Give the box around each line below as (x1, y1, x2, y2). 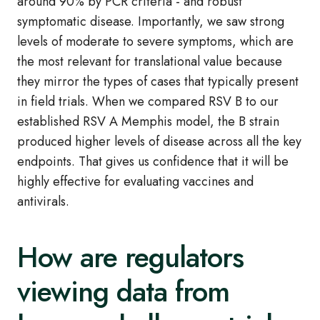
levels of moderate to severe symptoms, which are (17, 32, 294, 51)
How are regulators (17, 236, 244, 279)
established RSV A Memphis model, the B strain (17, 112, 279, 131)
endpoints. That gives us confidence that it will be (17, 152, 289, 171)
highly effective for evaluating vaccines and (17, 172, 254, 191)
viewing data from (17, 271, 229, 313)
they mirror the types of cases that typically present (17, 72, 299, 91)
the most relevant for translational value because (17, 52, 282, 71)
